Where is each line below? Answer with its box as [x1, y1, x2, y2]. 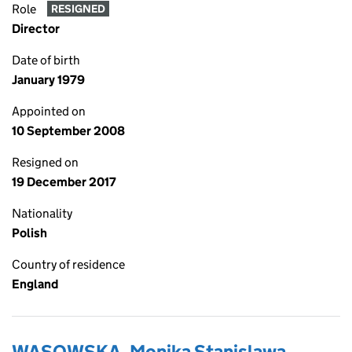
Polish [12, 225, 47, 240]
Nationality [12, 206, 72, 221]
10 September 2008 [12, 123, 125, 138]
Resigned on [12, 155, 79, 170]
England [12, 277, 58, 291]
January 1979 [12, 72, 85, 87]
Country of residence [12, 257, 125, 272]
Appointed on [12, 104, 86, 119]
